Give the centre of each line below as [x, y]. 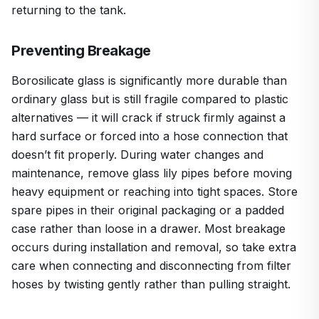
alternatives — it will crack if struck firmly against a [148, 117]
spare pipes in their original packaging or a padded [148, 210]
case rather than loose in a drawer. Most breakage [148, 228]
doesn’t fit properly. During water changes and [137, 154]
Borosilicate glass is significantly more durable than [149, 80]
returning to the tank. [69, 10]
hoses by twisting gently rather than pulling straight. [151, 284]
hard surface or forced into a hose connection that [150, 136]
